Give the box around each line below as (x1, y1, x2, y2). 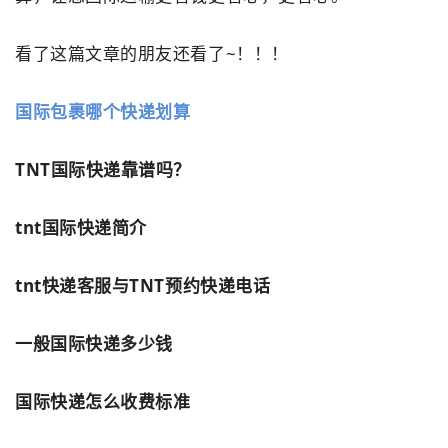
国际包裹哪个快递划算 (15, 100, 191, 124)
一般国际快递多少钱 (15, 332, 182, 356)
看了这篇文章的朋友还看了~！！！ (15, 42, 289, 66)
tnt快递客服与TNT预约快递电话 (15, 274, 271, 298)
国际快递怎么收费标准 (15, 390, 191, 414)
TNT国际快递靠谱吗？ (15, 158, 191, 182)
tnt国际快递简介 (15, 216, 147, 240)
